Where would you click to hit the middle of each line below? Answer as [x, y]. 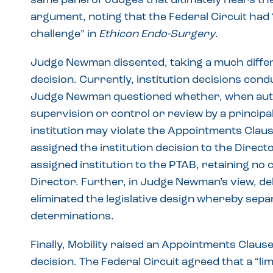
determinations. [72, 217]
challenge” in [65, 34]
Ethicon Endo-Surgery [157, 34]
